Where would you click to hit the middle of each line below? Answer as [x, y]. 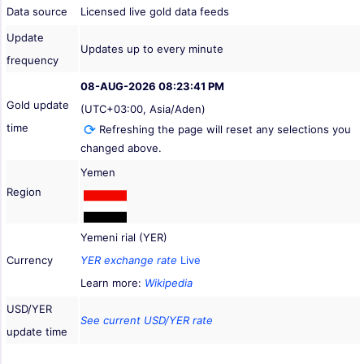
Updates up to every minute [152, 48]
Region [24, 191]
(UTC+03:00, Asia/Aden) [143, 108]
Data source [37, 11]
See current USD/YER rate [147, 320]
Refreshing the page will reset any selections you [223, 129]
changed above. [121, 147]
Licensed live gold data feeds [155, 11]
